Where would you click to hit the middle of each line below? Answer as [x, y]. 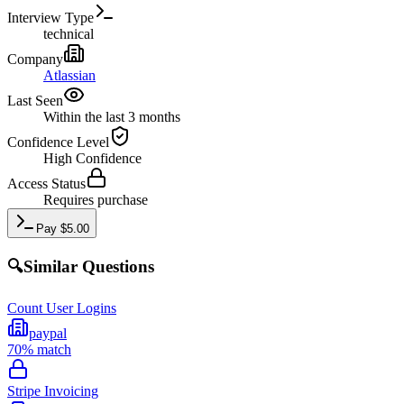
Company [35, 59]
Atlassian [69, 75]
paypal [48, 333]
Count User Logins [62, 308]
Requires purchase [96, 199]
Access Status [46, 183]
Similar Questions [89, 267]
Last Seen [35, 100]
